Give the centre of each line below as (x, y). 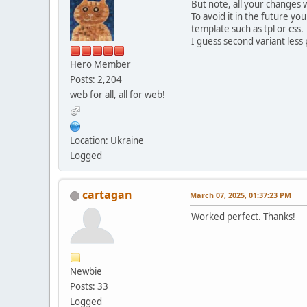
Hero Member (100, 65)
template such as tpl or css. (247, 29)
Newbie (86, 272)
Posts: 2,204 (96, 80)
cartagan (107, 195)
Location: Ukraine (107, 141)
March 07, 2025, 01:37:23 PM (241, 195)
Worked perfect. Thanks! (243, 217)
